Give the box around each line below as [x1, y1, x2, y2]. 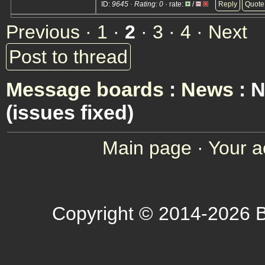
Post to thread [9, 46, 128, 67]
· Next [196, 21, 247, 43]
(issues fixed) [6, 101, 134, 124]
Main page [102, 137, 192, 159]
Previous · [6, 21, 97, 43]
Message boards [6, 78, 164, 101]
